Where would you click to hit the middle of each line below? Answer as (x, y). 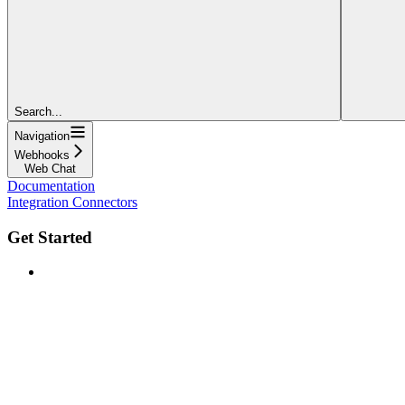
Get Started (50, 237)
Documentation (51, 185)
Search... (38, 111)
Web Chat (50, 168)
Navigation (42, 136)
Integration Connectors (72, 202)
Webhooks (42, 155)
